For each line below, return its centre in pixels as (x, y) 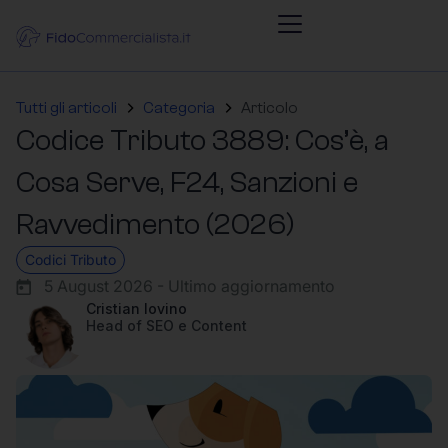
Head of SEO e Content (166, 325)
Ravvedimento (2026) (155, 224)
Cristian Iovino (136, 308)
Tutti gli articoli (66, 108)
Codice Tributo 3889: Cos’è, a (202, 140)
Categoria (179, 108)
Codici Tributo (70, 259)
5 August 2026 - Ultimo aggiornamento (189, 286)
